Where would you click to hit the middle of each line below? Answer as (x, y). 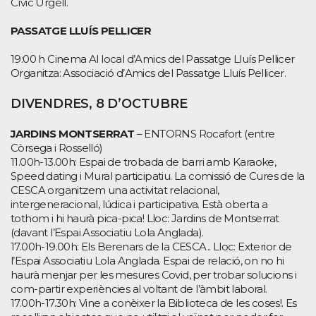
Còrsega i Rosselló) (57, 147)
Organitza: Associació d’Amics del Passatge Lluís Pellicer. (148, 73)
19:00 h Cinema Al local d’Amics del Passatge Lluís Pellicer (153, 59)
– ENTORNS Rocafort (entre (205, 133)
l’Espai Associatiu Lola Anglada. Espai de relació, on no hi (147, 260)
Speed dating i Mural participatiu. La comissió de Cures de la (158, 176)
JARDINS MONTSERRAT (73, 133)
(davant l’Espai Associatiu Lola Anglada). (107, 232)
